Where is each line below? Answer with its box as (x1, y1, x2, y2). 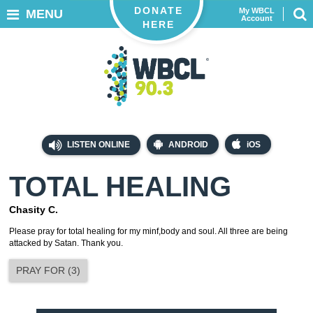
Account (241, 14, 272, 22)
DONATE (134, 5, 183, 16)
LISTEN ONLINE (65, 139, 131, 150)
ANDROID (168, 139, 208, 150)
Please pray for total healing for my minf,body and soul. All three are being (9, 226, 288, 237)
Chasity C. (9, 204, 58, 216)
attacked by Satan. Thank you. (9, 238, 123, 249)
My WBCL (239, 6, 275, 15)
